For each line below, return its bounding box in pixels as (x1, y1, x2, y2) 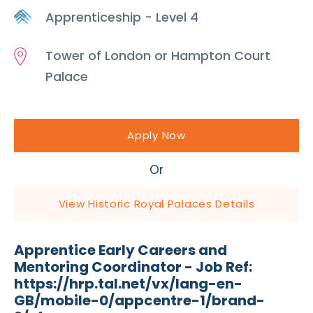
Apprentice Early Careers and (14, 240, 227, 260)
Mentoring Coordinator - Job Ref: (14, 256, 252, 277)
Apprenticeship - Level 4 (45, 8, 198, 26)
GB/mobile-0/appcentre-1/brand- (14, 290, 265, 310)
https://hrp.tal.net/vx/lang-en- (14, 273, 242, 293)
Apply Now (127, 127, 186, 143)
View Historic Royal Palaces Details (58, 196, 255, 211)
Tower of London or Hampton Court (45, 46, 270, 64)
